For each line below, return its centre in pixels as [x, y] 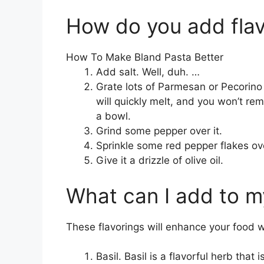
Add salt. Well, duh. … [148, 72]
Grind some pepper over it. [159, 131]
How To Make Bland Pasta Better [145, 57]
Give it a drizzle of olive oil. [160, 161]
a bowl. [113, 116]
